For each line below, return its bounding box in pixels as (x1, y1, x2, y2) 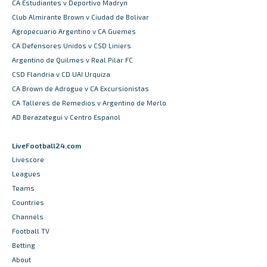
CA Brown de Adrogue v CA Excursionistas (12, 85, 149, 93)
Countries (12, 198, 44, 206)
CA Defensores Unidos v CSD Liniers (12, 42, 131, 50)
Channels (12, 212, 44, 221)
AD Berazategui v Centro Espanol (12, 113, 120, 122)
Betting (12, 241, 35, 249)
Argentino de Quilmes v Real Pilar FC (12, 56, 133, 64)
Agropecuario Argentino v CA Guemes (12, 27, 136, 36)
